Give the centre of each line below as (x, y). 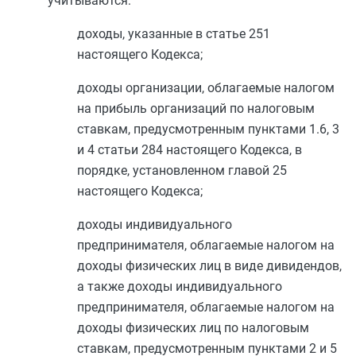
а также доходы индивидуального (180, 286)
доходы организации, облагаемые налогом (206, 88)
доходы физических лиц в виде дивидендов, (209, 266)
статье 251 (238, 34)
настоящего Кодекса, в (232, 150)
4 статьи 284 (125, 150)
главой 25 (257, 170)
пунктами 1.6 (287, 129)
